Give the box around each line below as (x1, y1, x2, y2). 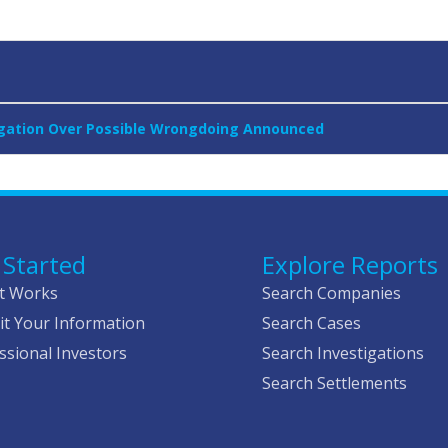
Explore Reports (262, 248, 439, 282)
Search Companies (262, 282, 402, 305)
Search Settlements (262, 372, 408, 395)
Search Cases (262, 312, 362, 335)
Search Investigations (262, 342, 425, 365)
